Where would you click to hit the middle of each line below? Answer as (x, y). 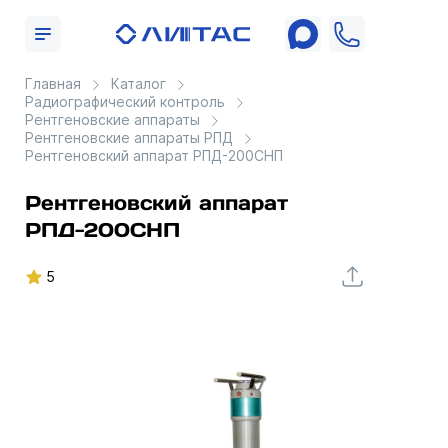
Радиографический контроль (125, 101)
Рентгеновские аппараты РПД (129, 137)
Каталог (138, 83)
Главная (53, 83)
